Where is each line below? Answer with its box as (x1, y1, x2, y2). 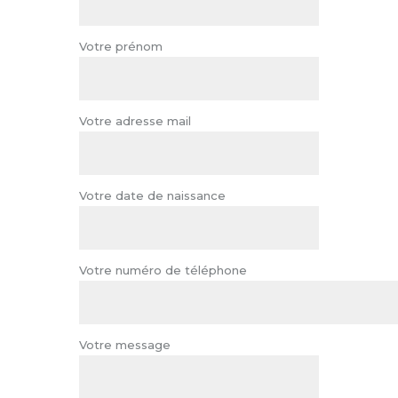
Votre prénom (79, 38, 163, 53)
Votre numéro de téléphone (79, 262, 247, 277)
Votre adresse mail (79, 113, 191, 128)
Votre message (79, 337, 171, 352)
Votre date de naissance (79, 187, 226, 203)
